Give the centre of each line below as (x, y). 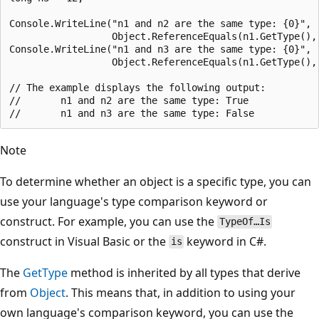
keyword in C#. (225, 241)
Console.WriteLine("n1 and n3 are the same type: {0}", (160, 49)
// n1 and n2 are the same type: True (129, 100)
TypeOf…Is (245, 222)
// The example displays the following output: (137, 87)
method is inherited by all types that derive (184, 272)
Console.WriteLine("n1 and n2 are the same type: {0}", (160, 23)
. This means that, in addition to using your (181, 292)
